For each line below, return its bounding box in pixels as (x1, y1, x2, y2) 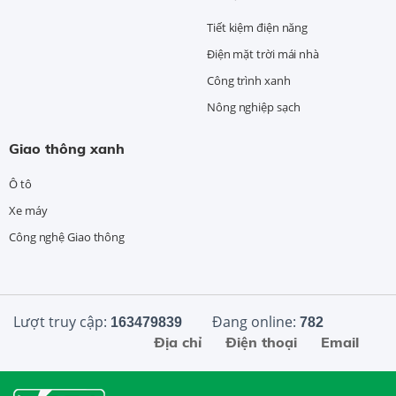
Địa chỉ (154, 333, 202, 352)
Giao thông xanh (9, 140, 125, 158)
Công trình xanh (207, 72, 291, 89)
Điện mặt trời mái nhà (207, 46, 319, 63)
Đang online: (209, 312, 300, 332)
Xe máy (9, 202, 48, 219)
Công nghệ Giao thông (9, 229, 125, 246)
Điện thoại (225, 333, 297, 352)
